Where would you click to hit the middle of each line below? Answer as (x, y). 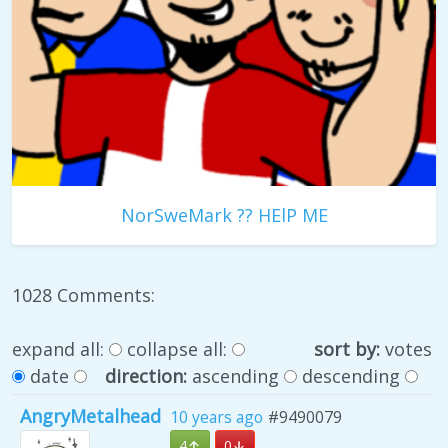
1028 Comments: (83, 294)
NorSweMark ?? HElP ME (224, 214)
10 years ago (216, 416)
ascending (235, 375)
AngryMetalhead (90, 415)
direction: (148, 375)
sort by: (349, 348)
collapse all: (177, 348)
